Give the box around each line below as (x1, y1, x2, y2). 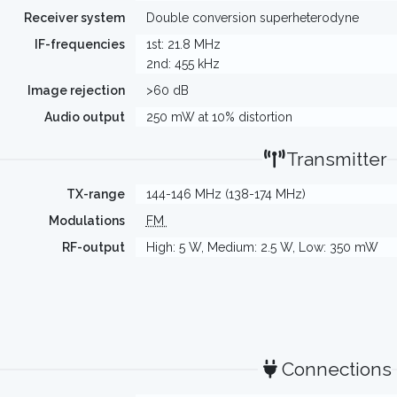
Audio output (43, 110, 125, 124)
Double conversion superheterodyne (145, 11, 359, 25)
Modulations (48, 214, 125, 228)
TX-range (66, 187, 125, 201)
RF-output (61, 240, 125, 254)
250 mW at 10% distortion (145, 110, 292, 124)
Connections (281, 358, 392, 380)
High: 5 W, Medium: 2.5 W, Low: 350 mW (145, 240, 378, 254)
